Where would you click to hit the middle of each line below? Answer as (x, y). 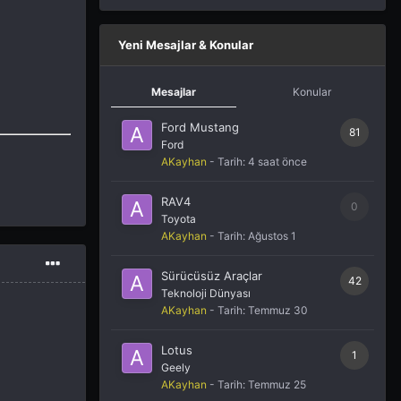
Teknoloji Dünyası (206, 293)
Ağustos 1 (272, 236)
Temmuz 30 (278, 310)
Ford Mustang (200, 127)
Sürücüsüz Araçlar (212, 276)
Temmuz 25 (277, 384)
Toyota (179, 219)
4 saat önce (277, 162)
